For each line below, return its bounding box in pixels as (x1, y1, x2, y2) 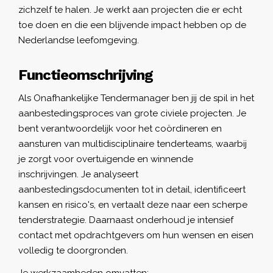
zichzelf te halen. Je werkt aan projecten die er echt (18, 4, 242, 15)
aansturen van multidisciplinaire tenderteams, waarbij (18, 138, 247, 149)
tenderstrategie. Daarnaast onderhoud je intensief (18, 214, 233, 225)
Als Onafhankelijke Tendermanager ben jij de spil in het (18, 92, 254, 104)
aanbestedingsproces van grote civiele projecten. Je (18, 107, 246, 119)
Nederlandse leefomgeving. (18, 34, 139, 46)
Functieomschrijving (18, 66, 153, 83)
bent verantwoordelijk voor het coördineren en (18, 122, 222, 134)
